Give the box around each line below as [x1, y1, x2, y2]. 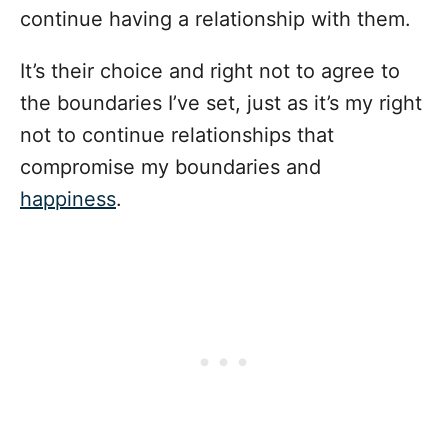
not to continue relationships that [20, 123, 334, 148]
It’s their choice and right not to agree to [20, 59, 400, 84]
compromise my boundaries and [20, 155, 321, 180]
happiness [20, 187, 116, 212]
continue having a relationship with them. [20, 7, 411, 32]
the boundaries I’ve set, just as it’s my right [20, 91, 422, 116]
